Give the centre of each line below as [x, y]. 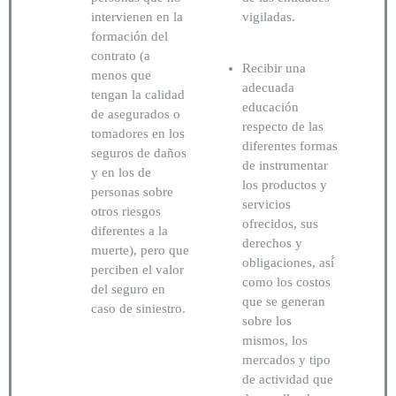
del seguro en [128, 289]
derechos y [272, 244]
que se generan [284, 302]
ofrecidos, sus [280, 224]
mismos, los [275, 341]
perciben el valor [137, 269]
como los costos [286, 282]
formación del [129, 36]
